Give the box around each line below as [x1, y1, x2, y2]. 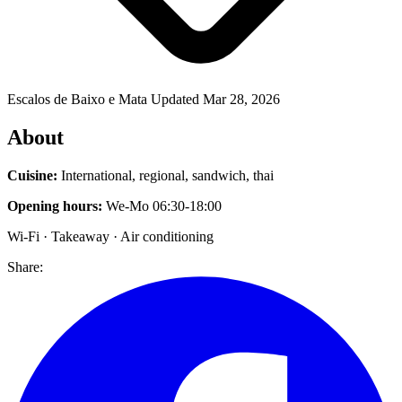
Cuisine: [7, 167, 57, 183]
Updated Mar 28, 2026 [151, 91, 280, 107]
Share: [7, 258, 43, 275]
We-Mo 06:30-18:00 [102, 197, 222, 214]
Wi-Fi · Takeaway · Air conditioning [7, 228, 214, 244]
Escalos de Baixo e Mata [7, 91, 151, 107]
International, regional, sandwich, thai [57, 167, 274, 183]
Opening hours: [7, 197, 102, 214]
